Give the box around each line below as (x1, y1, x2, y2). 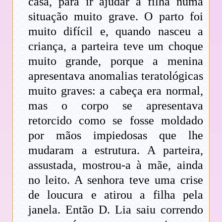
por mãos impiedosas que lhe (28, 128, 203, 142)
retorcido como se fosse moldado (28, 113, 203, 127)
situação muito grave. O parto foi (28, 9, 203, 23)
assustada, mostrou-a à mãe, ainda (28, 158, 203, 171)
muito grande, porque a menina (28, 54, 203, 67)
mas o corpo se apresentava (28, 99, 203, 112)
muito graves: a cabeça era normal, (28, 84, 203, 97)
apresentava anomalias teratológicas (28, 69, 203, 82)
